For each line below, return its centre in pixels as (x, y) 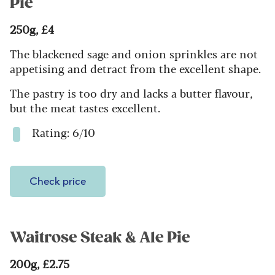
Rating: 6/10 (64, 132)
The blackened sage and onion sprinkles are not (134, 54)
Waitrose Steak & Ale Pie (100, 238)
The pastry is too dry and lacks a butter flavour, (131, 93)
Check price (58, 182)
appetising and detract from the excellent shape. (135, 68)
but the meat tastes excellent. (85, 108)
